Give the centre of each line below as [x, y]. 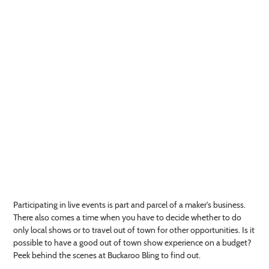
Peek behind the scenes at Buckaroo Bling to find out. [107, 255]
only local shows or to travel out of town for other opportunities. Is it [134, 230]
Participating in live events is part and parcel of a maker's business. [129, 204]
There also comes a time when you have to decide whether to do [127, 217]
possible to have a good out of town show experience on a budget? [132, 242]
